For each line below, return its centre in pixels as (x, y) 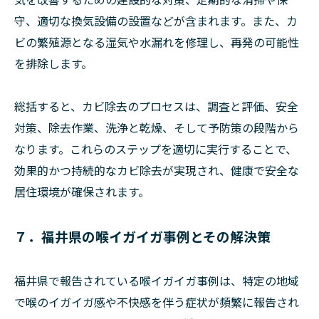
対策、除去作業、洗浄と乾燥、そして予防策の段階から (157, 127)
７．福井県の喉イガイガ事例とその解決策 (142, 236)
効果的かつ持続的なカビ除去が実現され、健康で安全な (157, 170)
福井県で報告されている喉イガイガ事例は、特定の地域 (157, 281)
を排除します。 (53, 63)
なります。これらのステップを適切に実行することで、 (156, 149)
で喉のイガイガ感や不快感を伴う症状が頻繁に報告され (157, 302)
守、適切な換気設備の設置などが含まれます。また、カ (156, 21)
